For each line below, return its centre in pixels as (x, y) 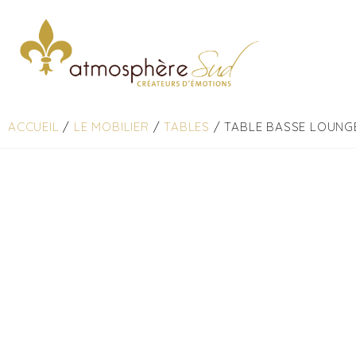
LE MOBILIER (112, 127)
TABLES (187, 127)
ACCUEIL (34, 127)
